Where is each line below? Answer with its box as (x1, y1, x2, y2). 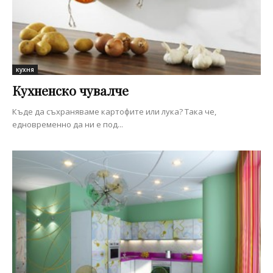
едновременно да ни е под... (12, 119, 123, 130)
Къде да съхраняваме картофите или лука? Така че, (12, 106, 216, 118)
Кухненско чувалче (12, 82, 129, 99)
